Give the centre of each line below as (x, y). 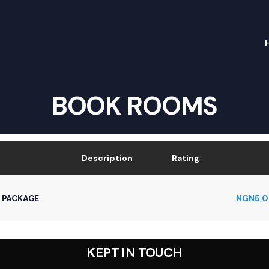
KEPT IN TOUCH (134, 252)
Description (107, 158)
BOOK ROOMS (134, 106)
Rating (186, 158)
